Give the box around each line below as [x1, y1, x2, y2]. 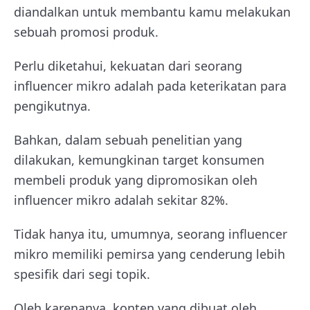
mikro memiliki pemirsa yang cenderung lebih [14, 246, 285, 262]
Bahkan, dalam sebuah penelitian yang [14, 131, 242, 148]
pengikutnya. [14, 98, 91, 114]
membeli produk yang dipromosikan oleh [14, 172, 257, 188]
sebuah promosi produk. [14, 24, 158, 40]
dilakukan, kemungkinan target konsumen [14, 152, 264, 168]
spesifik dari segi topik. [14, 266, 150, 282]
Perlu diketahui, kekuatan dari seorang [14, 57, 242, 74]
